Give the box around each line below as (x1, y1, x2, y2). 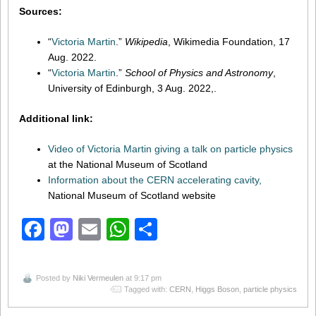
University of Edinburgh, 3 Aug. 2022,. (47, 83, 217, 95)
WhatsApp (129, 216, 233, 242)
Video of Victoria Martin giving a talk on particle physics (47, 143, 293, 155)
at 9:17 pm (123, 273, 162, 282)
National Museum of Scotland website (47, 190, 216, 202)
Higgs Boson (195, 284, 239, 293)
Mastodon (73, 216, 173, 242)
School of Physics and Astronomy (124, 67, 273, 79)
